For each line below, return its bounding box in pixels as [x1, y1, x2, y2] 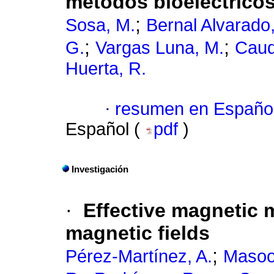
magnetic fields [65, 222, 210, 245]
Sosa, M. [65, 15, 135, 35]
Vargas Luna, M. [95, 38, 224, 58]
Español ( [65, 119, 145, 139]
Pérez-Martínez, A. [65, 246, 212, 267]
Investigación [72, 165, 128, 175]
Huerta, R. [65, 59, 146, 79]
